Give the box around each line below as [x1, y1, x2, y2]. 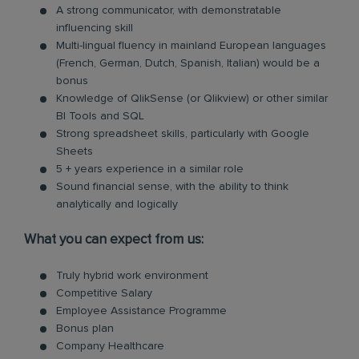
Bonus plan [56, 323, 114, 334]
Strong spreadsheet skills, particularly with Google [56, 128, 309, 139]
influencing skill [56, 22, 133, 34]
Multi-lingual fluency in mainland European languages [56, 40, 326, 51]
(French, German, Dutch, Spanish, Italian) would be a [56, 58, 320, 69]
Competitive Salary [56, 288, 152, 299]
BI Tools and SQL [56, 111, 144, 122]
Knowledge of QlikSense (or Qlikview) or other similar [56, 93, 328, 104]
